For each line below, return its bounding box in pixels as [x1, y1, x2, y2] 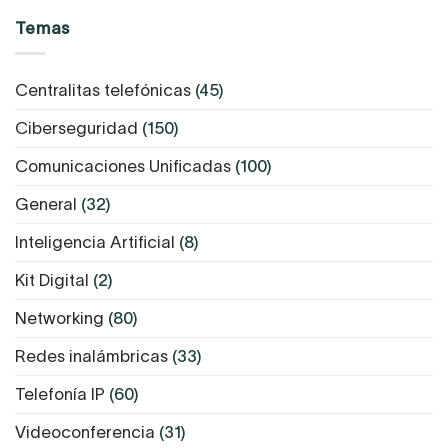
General [15, 195, 77, 214]
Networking [15, 309, 104, 328]
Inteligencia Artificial [15, 233, 175, 252]
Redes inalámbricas [15, 347, 168, 366]
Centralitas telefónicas [15, 81, 191, 100]
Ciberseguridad [15, 119, 138, 138]
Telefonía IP [15, 385, 105, 404]
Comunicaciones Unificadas [15, 157, 231, 176]
